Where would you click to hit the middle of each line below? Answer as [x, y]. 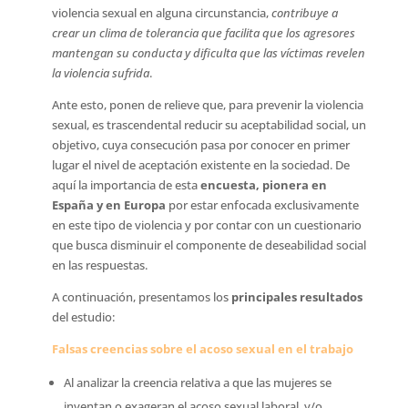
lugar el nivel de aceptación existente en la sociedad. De [200, 165]
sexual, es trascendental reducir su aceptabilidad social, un [209, 125]
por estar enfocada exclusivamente [262, 205]
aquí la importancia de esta [126, 185]
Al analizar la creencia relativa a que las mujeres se [197, 382]
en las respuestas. [99, 265]
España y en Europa [108, 205]
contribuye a [304, 13]
